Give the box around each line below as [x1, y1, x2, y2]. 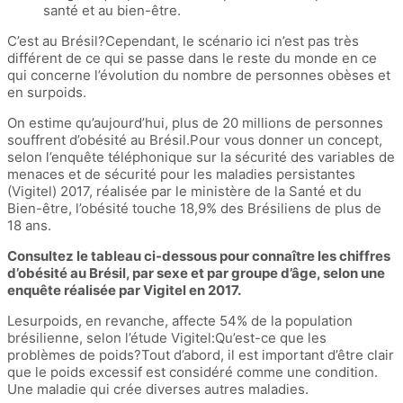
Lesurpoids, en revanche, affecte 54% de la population [7, 312, 353, 330]
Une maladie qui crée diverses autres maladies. [7, 381, 309, 399]
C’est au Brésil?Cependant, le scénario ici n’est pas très [7, 32, 359, 50]
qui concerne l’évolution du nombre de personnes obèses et [7, 67, 390, 85]
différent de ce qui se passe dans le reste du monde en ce [7, 49, 377, 67]
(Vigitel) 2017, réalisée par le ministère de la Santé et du [7, 183, 362, 201]
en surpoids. [7, 84, 86, 102]
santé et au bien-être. [43, 2, 181, 20]
